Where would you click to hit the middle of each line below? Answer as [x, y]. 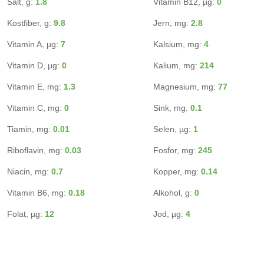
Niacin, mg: [29, 171]
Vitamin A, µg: [34, 44]
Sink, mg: [172, 108]
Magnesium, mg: [186, 87]
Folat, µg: [26, 214]
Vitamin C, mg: [36, 108]
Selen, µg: [173, 129]
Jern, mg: [172, 23]
